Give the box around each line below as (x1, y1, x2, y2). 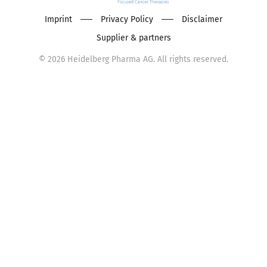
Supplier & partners (96, 32, 171, 43)
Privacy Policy (101, 14, 153, 24)
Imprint (45, 14, 72, 24)
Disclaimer (182, 14, 222, 24)
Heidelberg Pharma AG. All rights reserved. (65, 54, 228, 64)
